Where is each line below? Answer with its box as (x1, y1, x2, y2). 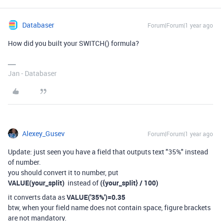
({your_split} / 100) (99, 178, 158, 187)
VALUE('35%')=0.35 (67, 192, 125, 202)
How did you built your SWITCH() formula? (8, 38, 139, 48)
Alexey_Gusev (22, 129, 65, 138)
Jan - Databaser (8, 69, 57, 78)
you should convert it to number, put (8, 168, 120, 177)
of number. (8, 157, 42, 167)
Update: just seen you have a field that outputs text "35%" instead (8, 147, 208, 156)
